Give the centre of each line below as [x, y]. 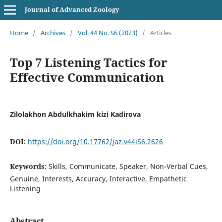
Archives [53, 32]
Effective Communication [87, 77]
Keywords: [29, 166]
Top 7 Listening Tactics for [88, 62]
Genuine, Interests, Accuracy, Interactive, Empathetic [98, 178]
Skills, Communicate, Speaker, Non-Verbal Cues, [128, 166]
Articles [161, 32]
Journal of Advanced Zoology [72, 9]
